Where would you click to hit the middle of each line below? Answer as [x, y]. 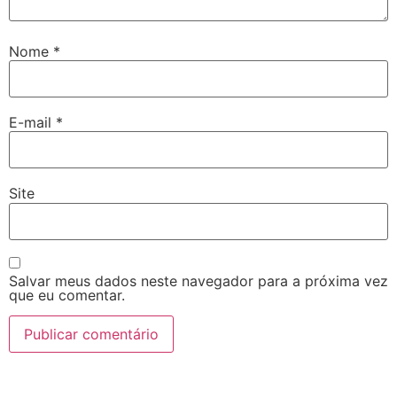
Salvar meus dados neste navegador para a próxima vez [198, 281]
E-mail [32, 122]
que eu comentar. [67, 296]
